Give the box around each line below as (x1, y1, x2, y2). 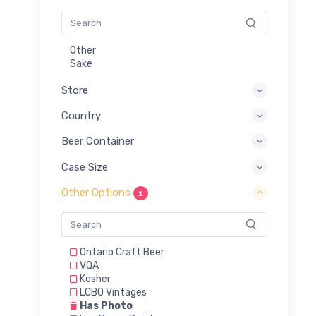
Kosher (78, 272, 111, 285)
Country (61, 109, 101, 123)
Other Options (61, 186, 133, 199)
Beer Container (61, 135, 134, 148)
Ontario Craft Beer (78, 245, 164, 258)
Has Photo (78, 299, 133, 312)
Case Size (61, 160, 108, 174)
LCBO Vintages (78, 286, 147, 298)
